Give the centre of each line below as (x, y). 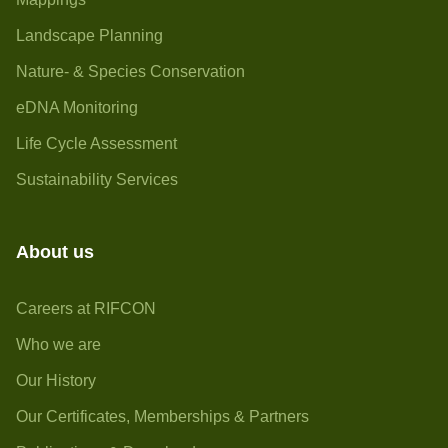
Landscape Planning (89, 35)
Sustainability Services (97, 179)
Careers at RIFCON (86, 308)
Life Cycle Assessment (96, 143)
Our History (56, 380)
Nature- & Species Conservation (130, 71)
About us (55, 252)
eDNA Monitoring (77, 107)
